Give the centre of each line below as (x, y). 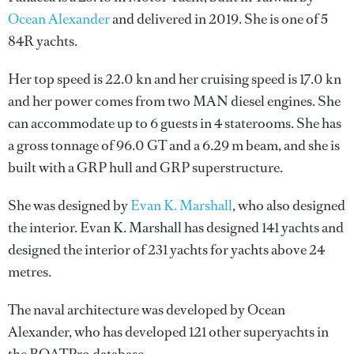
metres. (30, 272)
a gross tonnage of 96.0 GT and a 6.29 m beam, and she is (174, 145)
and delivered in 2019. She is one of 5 (219, 19)
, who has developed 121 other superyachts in (199, 332)
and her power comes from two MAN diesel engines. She (174, 101)
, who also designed (289, 205)
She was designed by (69, 205)
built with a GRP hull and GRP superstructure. (145, 168)
